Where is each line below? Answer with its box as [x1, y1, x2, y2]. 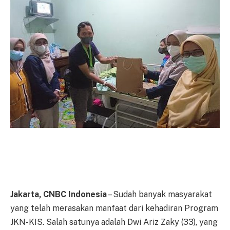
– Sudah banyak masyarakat [107, 189, 212, 200]
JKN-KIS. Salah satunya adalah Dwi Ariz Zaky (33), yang [10, 217, 218, 227]
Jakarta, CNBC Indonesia [10, 189, 107, 200]
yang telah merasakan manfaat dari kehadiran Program [10, 203, 218, 214]
